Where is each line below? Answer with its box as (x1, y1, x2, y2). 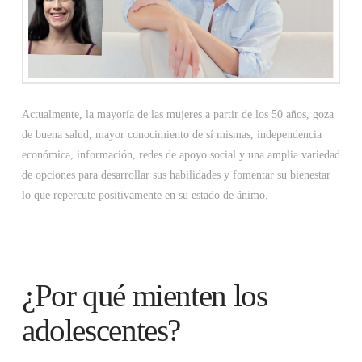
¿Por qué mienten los (21, 278, 267, 314)
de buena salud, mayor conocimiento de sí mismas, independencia (21, 128, 322, 141)
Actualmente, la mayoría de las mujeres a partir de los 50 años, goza (21, 108, 334, 121)
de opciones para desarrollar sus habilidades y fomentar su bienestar (21, 169, 330, 182)
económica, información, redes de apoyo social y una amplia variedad (21, 149, 340, 162)
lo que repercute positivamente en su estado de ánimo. (21, 189, 268, 202)
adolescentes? (21, 313, 181, 348)
